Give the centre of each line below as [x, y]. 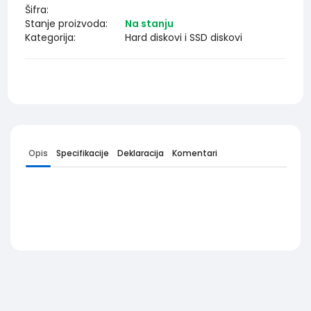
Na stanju [150, 23]
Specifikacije [83, 153]
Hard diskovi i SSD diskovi [184, 37]
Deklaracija [141, 153]
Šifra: [37, 9]
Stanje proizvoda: [67, 23]
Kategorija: [51, 37]
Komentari [195, 153]
